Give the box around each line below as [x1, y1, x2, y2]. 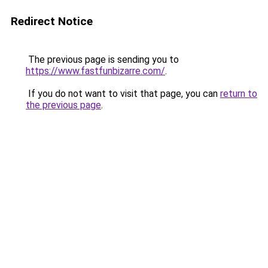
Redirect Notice [11, 14, 93, 28]
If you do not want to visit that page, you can [26, 88, 220, 99]
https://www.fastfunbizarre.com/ [26, 65, 165, 77]
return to [220, 88, 257, 99]
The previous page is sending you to [26, 54, 179, 65]
